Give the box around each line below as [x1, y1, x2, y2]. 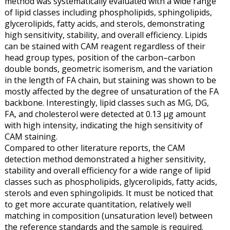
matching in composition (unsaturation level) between [4, 209, 213, 221]
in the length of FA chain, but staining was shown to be [4, 74, 216, 86]
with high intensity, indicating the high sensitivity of [4, 119, 203, 131]
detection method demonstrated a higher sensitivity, [4, 153, 206, 165]
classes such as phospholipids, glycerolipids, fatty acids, [4, 176, 217, 187]
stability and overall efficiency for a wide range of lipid [4, 164, 210, 176]
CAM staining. [4, 130, 57, 142]
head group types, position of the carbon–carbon [4, 51, 195, 63]
